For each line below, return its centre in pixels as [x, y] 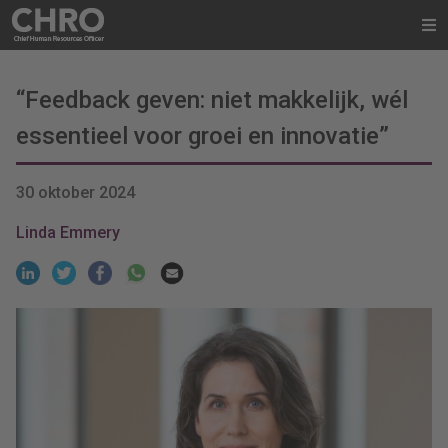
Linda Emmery [68, 232]
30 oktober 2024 [75, 192]
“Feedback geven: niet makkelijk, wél [212, 100]
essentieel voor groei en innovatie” [202, 136]
